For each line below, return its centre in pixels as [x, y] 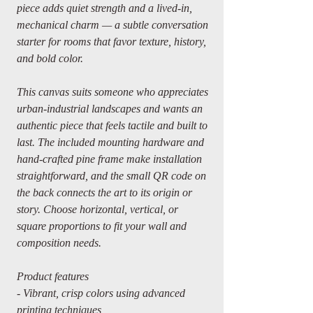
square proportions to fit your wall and [102, 226]
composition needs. [59, 243]
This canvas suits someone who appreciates [112, 92]
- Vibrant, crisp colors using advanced [101, 293]
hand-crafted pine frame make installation [109, 159]
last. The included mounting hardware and [110, 142]
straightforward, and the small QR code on [111, 176]
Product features [53, 276]
